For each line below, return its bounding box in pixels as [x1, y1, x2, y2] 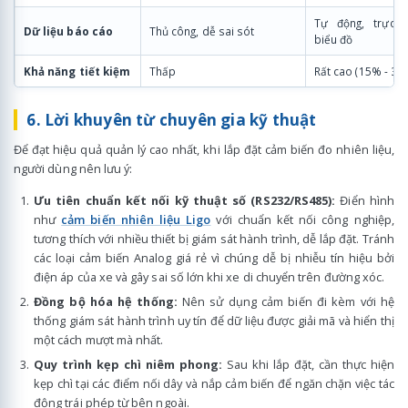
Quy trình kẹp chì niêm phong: [34, 355, 223, 372]
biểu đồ [314, 32, 353, 47]
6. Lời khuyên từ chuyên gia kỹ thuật [26, 108, 317, 130]
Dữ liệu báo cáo [24, 24, 113, 39]
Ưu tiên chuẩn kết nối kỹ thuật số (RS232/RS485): [34, 192, 336, 209]
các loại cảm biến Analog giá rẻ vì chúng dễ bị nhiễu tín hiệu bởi [34, 250, 394, 267]
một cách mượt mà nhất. [34, 331, 164, 348]
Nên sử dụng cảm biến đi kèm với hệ [177, 293, 394, 310]
